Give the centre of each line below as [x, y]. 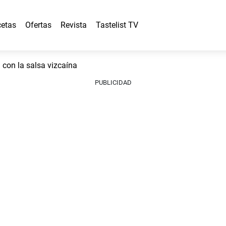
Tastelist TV [117, 25]
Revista [74, 25]
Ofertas [38, 25]
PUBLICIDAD [113, 82]
